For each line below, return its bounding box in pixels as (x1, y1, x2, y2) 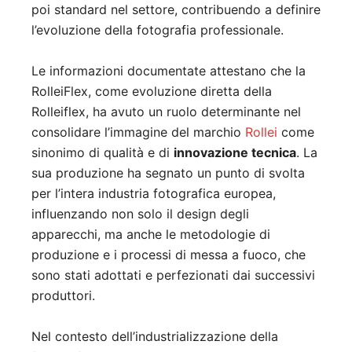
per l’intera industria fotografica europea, (31, 185, 276, 202)
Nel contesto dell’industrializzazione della (31, 328, 278, 345)
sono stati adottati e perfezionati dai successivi (31, 267, 315, 284)
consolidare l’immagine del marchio (31, 124, 245, 141)
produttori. (31, 288, 95, 304)
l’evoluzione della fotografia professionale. (31, 22, 284, 38)
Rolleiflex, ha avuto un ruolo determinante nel (31, 104, 301, 120)
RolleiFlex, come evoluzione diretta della (31, 83, 272, 100)
